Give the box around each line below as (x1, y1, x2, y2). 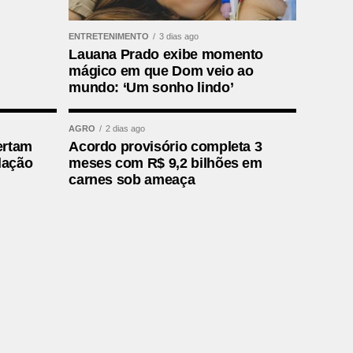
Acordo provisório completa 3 (69, 139, 262, 154)
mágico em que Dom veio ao (69, 63, 254, 80)
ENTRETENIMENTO (69, 32, 150, 42)
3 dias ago (159, 32, 199, 42)
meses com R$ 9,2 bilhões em (69, 155, 262, 171)
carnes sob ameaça (69, 172, 195, 188)
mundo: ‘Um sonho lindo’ (69, 80, 234, 96)
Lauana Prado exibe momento (69, 46, 264, 63)
